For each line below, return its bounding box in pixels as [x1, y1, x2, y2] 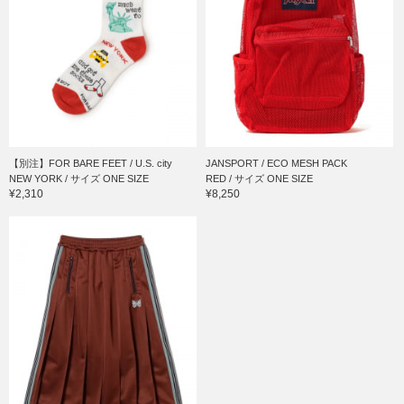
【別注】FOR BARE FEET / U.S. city [9, 157, 172, 169]
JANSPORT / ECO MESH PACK [206, 157, 348, 169]
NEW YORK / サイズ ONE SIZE [9, 172, 149, 184]
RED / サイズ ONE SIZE [206, 172, 314, 184]
